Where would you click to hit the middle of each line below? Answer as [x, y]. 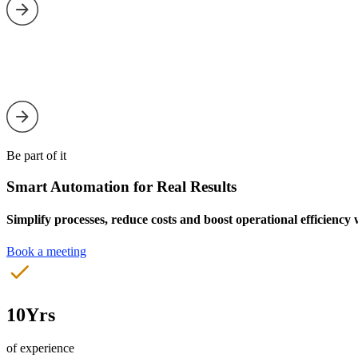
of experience [40, 348]
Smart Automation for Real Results [121, 187]
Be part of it [36, 156]
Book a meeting [46, 251]
